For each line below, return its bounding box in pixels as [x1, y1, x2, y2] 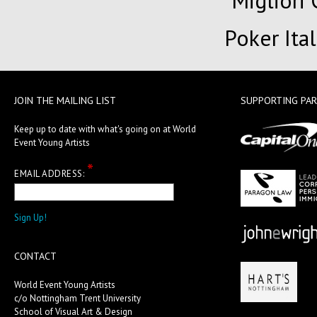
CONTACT [14, 249, 57, 263]
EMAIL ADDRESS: [14, 167, 87, 180]
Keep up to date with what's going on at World [14, 122, 196, 135]
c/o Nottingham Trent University [14, 292, 141, 304]
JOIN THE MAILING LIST [14, 93, 116, 108]
